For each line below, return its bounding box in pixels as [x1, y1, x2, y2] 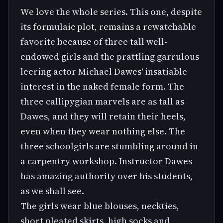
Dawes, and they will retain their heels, [20, 110, 186, 122]
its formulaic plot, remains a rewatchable [20, 20, 196, 33]
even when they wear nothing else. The [20, 124, 185, 137]
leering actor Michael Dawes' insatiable [20, 65, 187, 78]
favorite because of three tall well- [20, 35, 167, 48]
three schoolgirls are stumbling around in [20, 139, 198, 152]
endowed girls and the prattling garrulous [20, 50, 199, 63]
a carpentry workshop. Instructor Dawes [20, 154, 192, 167]
